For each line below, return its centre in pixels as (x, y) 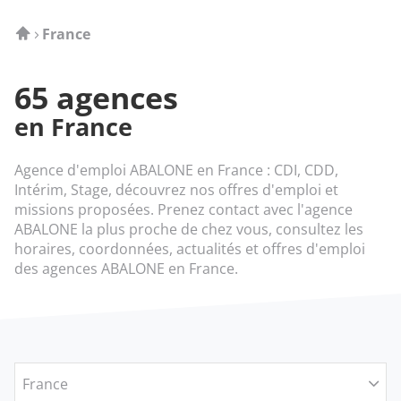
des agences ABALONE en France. (126, 269)
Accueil (39, 33)
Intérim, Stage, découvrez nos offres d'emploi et (176, 190)
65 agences (96, 98)
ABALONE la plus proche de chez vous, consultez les (189, 229)
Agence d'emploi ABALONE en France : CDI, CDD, (176, 170)
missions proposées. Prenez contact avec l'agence (183, 209)
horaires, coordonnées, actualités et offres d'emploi (190, 249)
